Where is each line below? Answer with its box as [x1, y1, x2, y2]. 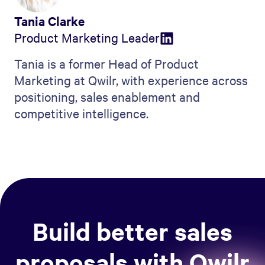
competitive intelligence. [14, 105, 148, 122]
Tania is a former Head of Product [14, 55, 199, 72]
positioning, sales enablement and [14, 88, 200, 105]
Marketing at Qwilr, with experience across [14, 72, 248, 89]
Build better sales [33, 215, 232, 248]
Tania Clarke [14, 12, 85, 30]
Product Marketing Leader [14, 29, 160, 46]
